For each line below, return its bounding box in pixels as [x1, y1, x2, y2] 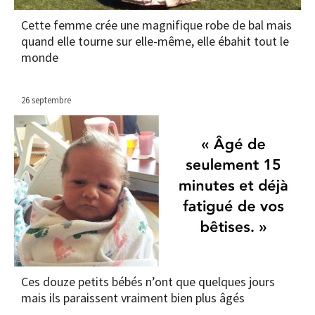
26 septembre [21, 94, 71, 107]
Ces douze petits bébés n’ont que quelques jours [21, 274, 275, 290]
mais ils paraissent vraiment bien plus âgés [21, 290, 245, 307]
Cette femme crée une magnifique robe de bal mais [21, 17, 292, 34]
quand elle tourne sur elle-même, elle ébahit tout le [21, 33, 289, 50]
